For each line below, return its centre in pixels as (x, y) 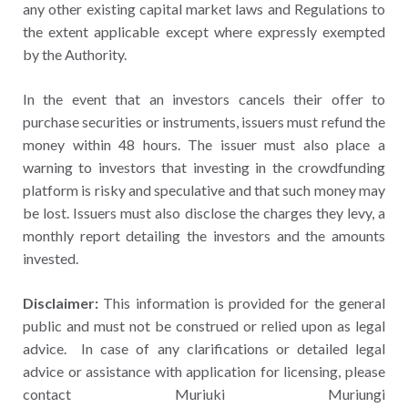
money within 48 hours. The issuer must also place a (204, 144)
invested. (51, 258)
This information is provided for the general (242, 302)
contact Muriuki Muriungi (204, 393)
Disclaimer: (61, 302)
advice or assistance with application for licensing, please (204, 371)
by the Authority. (75, 54)
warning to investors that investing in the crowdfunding (204, 167)
